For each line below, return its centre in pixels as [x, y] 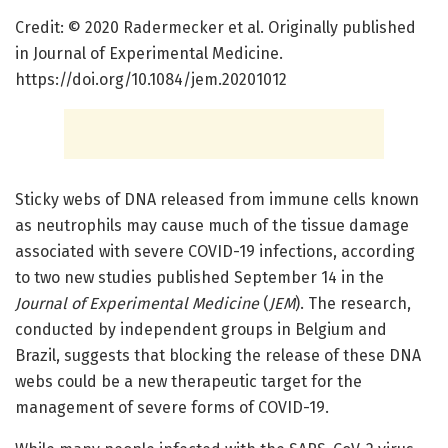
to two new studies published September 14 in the [199, 277]
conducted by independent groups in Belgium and [201, 329]
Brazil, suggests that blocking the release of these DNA [218, 355]
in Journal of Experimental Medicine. [149, 53]
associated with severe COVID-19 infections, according [215, 251]
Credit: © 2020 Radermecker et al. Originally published [215, 27]
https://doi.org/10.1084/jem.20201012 [151, 79]
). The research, [353, 303]
